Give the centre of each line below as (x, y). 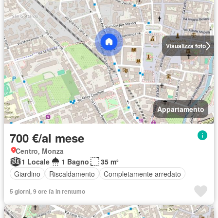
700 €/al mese (47, 138)
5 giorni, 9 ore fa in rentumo (47, 191)
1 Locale (36, 162)
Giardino (27, 173)
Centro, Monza (40, 151)
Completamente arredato (142, 173)
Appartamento (181, 109)
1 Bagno (75, 162)
